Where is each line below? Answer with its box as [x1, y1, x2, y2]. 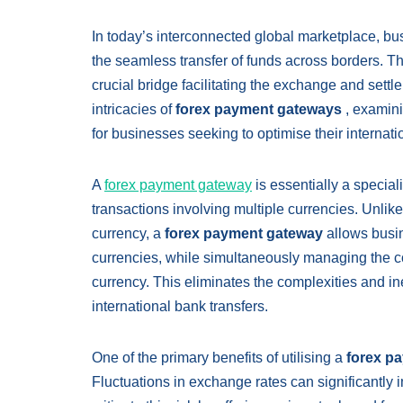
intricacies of [92, 102, 175, 117]
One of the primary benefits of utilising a [92, 350, 346, 365]
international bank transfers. [92, 299, 268, 314]
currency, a [92, 226, 165, 241]
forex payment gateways [175, 102, 345, 117]
